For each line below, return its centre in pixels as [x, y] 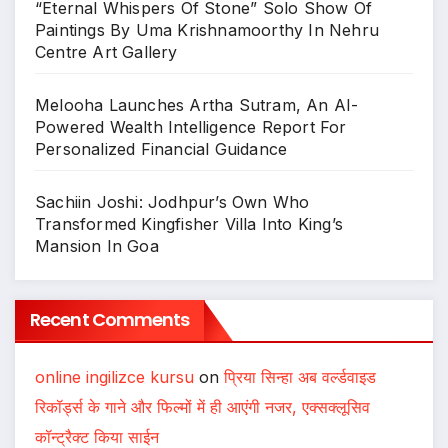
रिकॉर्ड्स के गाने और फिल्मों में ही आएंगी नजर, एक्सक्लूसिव [202, 406]
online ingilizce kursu [114, 376]
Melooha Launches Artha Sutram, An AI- [197, 105]
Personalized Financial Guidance [161, 149]
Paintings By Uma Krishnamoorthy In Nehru [207, 30]
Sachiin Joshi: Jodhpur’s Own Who [172, 202]
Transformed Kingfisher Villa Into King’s [189, 224]
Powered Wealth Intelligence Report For [191, 127]
